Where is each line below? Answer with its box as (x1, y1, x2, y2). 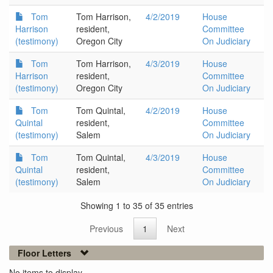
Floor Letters (18, 247, 71, 260)
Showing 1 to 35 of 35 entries (80, 199, 193, 211)
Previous (90, 222, 123, 235)
